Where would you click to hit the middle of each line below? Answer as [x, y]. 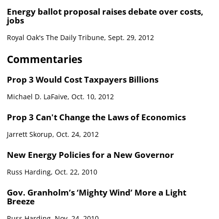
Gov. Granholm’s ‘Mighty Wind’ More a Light [97, 192]
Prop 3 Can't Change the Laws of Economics [96, 117]
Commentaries [44, 59]
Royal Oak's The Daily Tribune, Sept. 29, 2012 [80, 37]
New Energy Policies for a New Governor [90, 154]
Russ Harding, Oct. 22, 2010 [52, 172]
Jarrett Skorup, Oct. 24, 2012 [53, 134]
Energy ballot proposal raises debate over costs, [105, 11]
